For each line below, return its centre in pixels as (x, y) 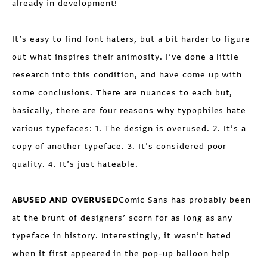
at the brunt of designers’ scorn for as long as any (122, 218)
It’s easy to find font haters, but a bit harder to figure (131, 39)
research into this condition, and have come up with (127, 75)
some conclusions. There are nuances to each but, (122, 93)
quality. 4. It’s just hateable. (75, 164)
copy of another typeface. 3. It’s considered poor (119, 146)
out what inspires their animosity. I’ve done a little (126, 57)
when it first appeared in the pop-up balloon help (121, 254)
